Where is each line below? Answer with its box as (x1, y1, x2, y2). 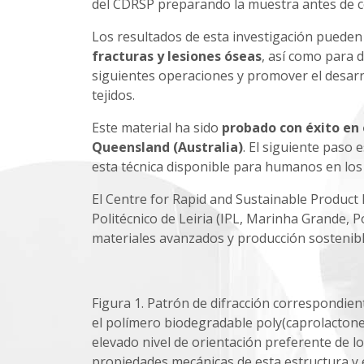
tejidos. (91, 85, 135, 104)
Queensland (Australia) (91, 137, 243, 156)
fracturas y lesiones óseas (91, 46, 262, 65)
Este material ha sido (91, 118, 222, 136)
